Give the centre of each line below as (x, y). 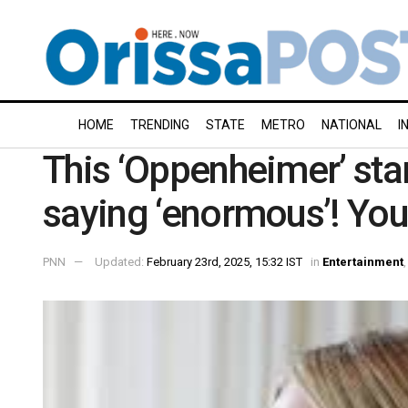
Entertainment (363, 261)
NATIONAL (352, 125)
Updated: (121, 261)
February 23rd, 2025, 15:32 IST (224, 261)
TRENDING (160, 125)
